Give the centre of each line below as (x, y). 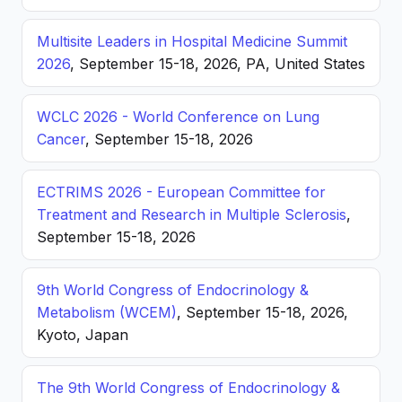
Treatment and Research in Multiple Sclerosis (192, 214)
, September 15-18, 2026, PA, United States (218, 64)
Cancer (61, 139)
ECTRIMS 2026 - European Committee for (181, 192)
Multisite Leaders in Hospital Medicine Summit (192, 41)
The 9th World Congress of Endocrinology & (188, 388)
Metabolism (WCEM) (107, 312)
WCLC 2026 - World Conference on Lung (178, 117)
